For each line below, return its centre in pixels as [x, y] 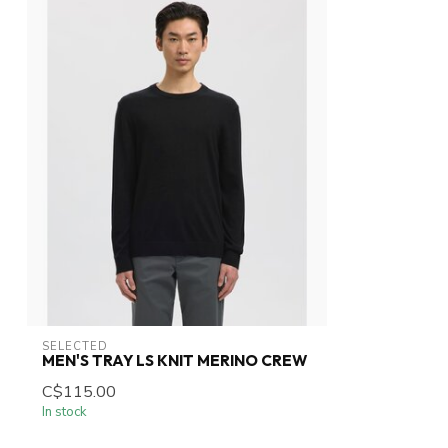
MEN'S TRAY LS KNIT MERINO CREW [174, 361]
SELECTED [75, 347]
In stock [64, 412]
